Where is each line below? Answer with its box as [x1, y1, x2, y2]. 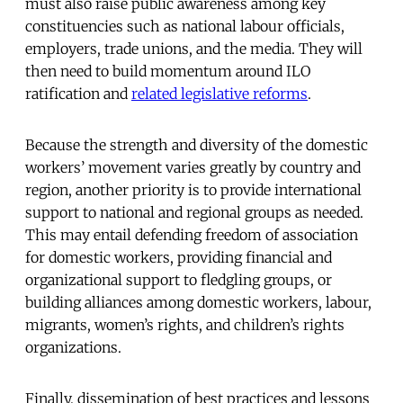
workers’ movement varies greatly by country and [25, 157, 361, 176]
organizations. [25, 337, 121, 356]
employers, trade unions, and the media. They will [25, 39, 363, 58]
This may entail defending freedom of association [25, 225, 358, 244]
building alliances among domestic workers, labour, [25, 292, 372, 311]
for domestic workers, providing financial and [25, 247, 332, 266]
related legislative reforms [131, 84, 308, 103]
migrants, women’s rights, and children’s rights [25, 315, 345, 334]
